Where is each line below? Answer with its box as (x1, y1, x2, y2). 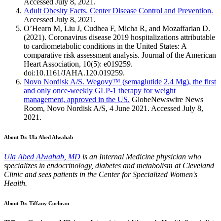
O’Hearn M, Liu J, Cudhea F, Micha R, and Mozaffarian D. (24, 24, 210, 33)
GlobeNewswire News (130, 95, 203, 104)
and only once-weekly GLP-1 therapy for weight (24, 86, 176, 95)
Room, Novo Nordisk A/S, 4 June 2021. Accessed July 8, (24, 104, 203, 113)
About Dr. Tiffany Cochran (4, 200, 69, 207)
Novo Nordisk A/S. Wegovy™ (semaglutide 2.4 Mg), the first (24, 77, 216, 86)
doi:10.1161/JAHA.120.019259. (24, 69, 125, 77)
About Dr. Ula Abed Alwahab (4, 134, 73, 141)
